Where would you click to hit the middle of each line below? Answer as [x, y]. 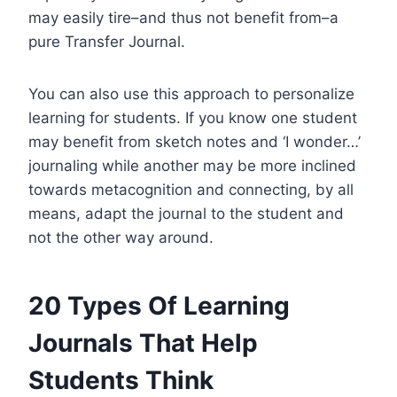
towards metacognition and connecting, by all [191, 189]
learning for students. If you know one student [193, 117]
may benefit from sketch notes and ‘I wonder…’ [195, 141]
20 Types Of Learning [159, 305]
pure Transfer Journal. [107, 41]
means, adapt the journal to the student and [186, 213]
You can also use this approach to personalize [191, 93]
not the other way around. [121, 237]
